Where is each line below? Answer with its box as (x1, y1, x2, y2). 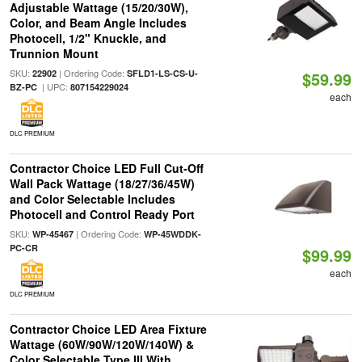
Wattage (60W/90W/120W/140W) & (9, 336, 194, 352)
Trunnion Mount (9, 45, 99, 61)
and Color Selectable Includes (9, 191, 175, 207)
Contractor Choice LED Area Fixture (9, 321, 207, 337)
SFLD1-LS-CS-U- (126, 67, 198, 79)
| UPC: (36, 80, 70, 93)
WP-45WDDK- (143, 228, 201, 240)
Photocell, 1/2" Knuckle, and (9, 30, 166, 46)
